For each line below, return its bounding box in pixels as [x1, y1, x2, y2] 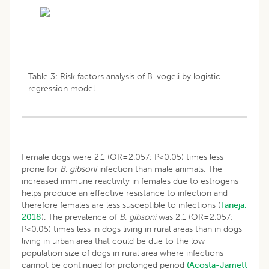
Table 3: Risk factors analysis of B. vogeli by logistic [28, 71, 220, 82]
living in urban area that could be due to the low [22, 235, 205, 246]
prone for [22, 163, 60, 174]
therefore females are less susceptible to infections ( [22, 199, 220, 210]
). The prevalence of [41, 211, 119, 222]
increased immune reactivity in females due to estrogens [22, 175, 238, 186]
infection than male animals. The [97, 163, 222, 174]
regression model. [28, 83, 97, 94]
